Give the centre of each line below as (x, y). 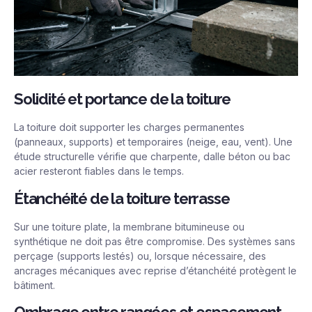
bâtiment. (34, 285)
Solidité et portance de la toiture (123, 99)
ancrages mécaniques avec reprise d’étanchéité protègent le (155, 270)
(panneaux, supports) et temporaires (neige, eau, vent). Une (153, 142)
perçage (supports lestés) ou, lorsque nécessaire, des (140, 256)
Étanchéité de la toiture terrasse (122, 198)
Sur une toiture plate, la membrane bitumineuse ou (129, 226)
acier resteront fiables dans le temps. (99, 171)
